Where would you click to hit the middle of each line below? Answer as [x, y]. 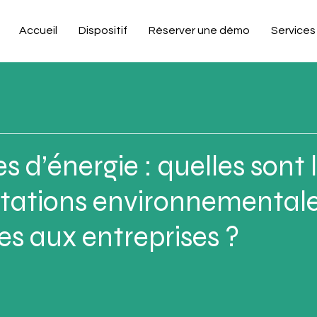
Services [293, 30]
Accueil [38, 30]
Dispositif [103, 30]
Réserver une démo [199, 30]
